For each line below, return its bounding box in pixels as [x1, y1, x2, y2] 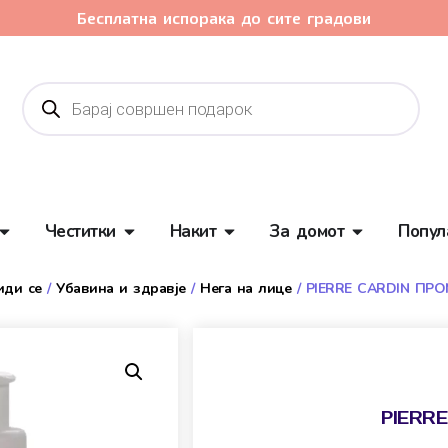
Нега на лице [200, 278, 292, 298]
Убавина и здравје [56, 278, 186, 298]
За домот [270, 220, 344, 244]
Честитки [44, 220, 116, 244]
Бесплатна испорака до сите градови [77, 8, 371, 27]
